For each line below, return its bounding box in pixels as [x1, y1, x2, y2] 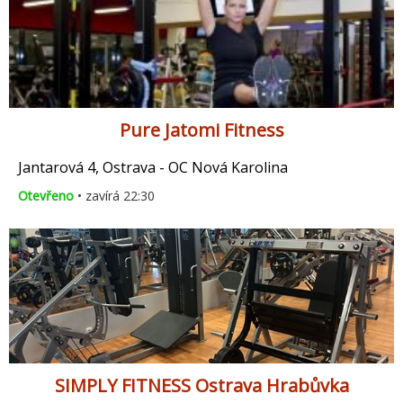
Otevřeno [18, 187, 74, 205]
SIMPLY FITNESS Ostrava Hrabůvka [54, 373, 349, 399]
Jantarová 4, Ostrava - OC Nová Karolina [18, 157, 288, 178]
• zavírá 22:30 [74, 187, 155, 205]
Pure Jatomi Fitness [119, 118, 284, 143]
